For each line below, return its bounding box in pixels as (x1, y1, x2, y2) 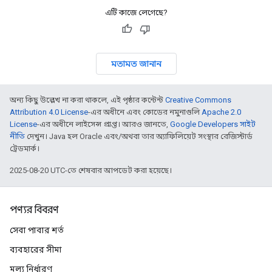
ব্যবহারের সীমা (10, 245, 62, 254)
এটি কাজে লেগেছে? (104, 7, 168, 17)
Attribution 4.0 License (10, 107, 88, 117)
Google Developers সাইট (170, 119, 256, 129)
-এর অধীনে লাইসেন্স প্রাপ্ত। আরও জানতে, (37, 119, 170, 129)
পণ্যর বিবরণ (10, 204, 59, 216)
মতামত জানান (110, 58, 161, 69)
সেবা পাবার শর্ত (10, 225, 64, 235)
